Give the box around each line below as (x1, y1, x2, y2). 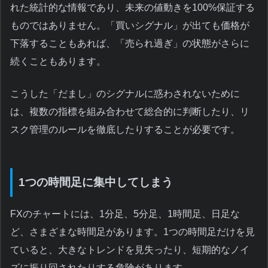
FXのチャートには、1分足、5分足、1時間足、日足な (10, 208, 240, 219)
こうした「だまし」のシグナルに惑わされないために (10, 88, 240, 99)
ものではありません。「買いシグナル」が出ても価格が (10, 20, 249, 31)
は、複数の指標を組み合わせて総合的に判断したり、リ (10, 106, 249, 117)
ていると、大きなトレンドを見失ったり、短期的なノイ (10, 244, 249, 255)
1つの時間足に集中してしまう (19, 176, 173, 189)
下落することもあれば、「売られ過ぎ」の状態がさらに (10, 38, 249, 48)
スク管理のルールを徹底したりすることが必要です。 (10, 124, 240, 135)
